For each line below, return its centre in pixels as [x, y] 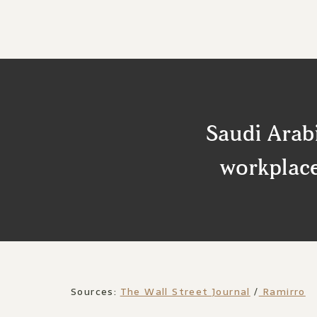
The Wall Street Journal [185, 292]
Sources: [96, 292]
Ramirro [282, 292]
